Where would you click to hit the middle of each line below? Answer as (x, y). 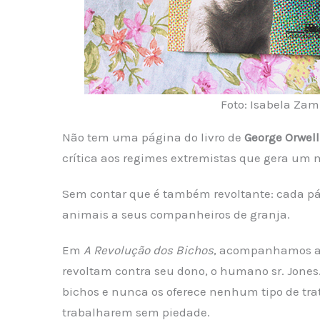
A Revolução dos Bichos (148, 250)
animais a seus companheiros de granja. (176, 215)
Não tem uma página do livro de (153, 137)
